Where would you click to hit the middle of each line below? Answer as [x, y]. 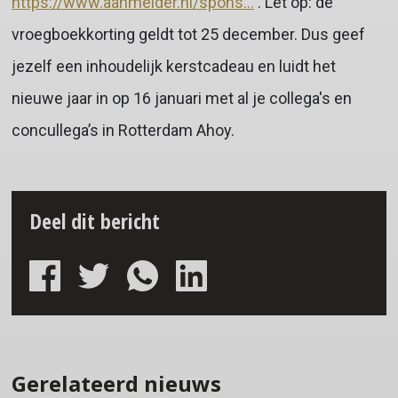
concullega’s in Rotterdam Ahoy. [123, 131]
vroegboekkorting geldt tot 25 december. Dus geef [188, 35]
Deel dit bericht [94, 221]
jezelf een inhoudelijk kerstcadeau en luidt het [173, 67]
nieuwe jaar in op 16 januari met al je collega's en [181, 99]
